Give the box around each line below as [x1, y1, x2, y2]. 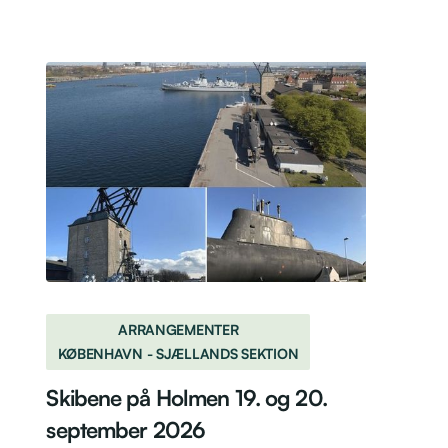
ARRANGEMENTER [118, 320, 239, 338]
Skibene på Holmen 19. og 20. [46, 383, 327, 411]
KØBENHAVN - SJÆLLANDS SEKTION [58, 344, 299, 362]
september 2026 [46, 415, 206, 443]
